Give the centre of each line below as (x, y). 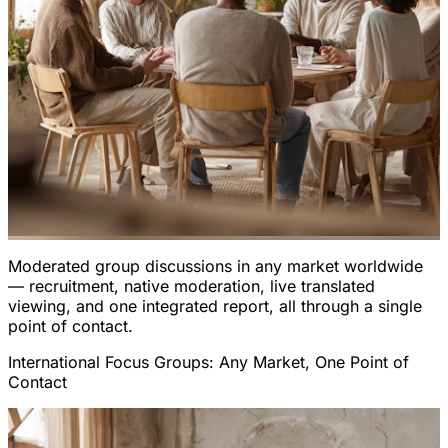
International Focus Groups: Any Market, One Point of (208, 361)
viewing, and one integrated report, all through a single (215, 305)
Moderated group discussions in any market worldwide (215, 265)
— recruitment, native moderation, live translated (191, 285)
